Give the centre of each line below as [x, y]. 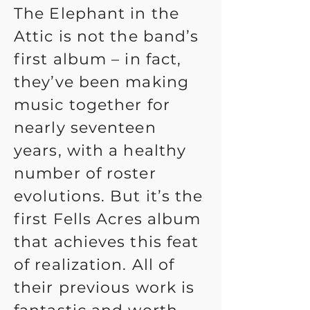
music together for [92, 105]
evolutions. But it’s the [109, 196]
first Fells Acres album [108, 219]
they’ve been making [101, 82]
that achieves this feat [107, 242]
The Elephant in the [97, 13]
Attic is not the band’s [107, 36]
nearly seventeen [85, 128]
